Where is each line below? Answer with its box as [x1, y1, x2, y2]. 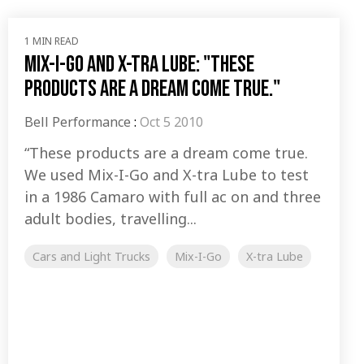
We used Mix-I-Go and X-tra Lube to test [24, 165, 309, 185]
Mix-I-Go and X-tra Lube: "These [24, 51, 254, 79]
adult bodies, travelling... [24, 209, 197, 229]
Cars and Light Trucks [32, 249, 150, 265]
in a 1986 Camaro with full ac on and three [24, 187, 321, 207]
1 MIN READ [24, 34, 79, 49]
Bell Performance [24, 113, 131, 132]
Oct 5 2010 [140, 113, 203, 132]
